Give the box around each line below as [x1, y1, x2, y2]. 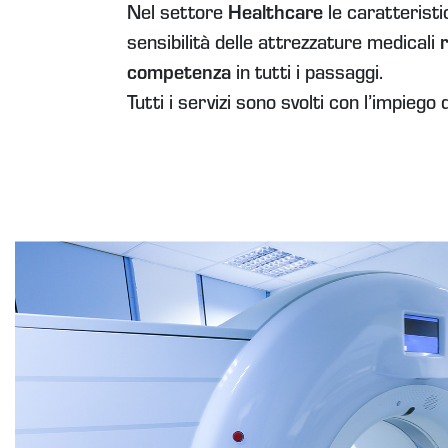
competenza [127, 66, 236, 87]
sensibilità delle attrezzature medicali [127, 36, 440, 57]
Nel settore [127, 6, 228, 27]
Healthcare [228, 6, 323, 27]
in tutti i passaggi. [236, 66, 383, 87]
